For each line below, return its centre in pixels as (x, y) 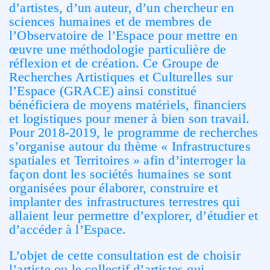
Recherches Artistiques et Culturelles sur (121, 77)
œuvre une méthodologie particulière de (118, 49)
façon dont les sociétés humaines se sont (121, 174)
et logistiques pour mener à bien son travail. (130, 118)
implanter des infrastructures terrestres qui (124, 202)
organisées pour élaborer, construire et (114, 188)
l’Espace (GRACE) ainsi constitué (103, 91)
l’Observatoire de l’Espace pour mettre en (124, 35)
